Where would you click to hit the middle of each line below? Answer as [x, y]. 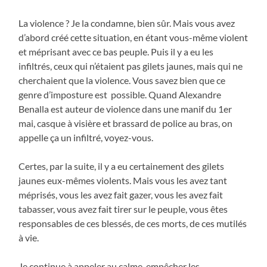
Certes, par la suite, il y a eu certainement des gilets [122, 166]
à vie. [29, 237]
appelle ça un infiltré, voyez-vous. [87, 137]
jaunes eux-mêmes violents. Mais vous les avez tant [123, 180]
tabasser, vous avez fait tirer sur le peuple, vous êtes [123, 209]
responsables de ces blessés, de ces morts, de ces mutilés [133, 223]
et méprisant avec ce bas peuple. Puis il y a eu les [116, 51]
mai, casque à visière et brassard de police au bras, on [126, 123]
